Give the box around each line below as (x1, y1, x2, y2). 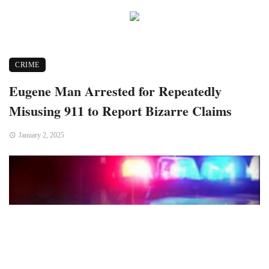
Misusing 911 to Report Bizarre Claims (9, 101, 232, 121)
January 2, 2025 (18, 131, 64, 140)
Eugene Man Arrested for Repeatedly (9, 81, 222, 101)
